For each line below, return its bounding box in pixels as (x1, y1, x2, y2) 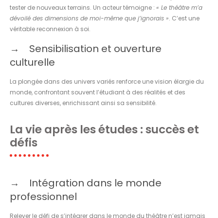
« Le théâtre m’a (156, 3, 202, 12)
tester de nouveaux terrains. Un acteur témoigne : (10, 3, 156, 12)
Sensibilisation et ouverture (29, 41, 162, 55)
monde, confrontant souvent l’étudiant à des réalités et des (10, 88, 185, 96)
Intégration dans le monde (29, 176, 162, 190)
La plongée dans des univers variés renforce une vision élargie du (10, 77, 204, 86)
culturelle (10, 55, 55, 69)
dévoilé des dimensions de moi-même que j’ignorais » (10, 14, 169, 22)
